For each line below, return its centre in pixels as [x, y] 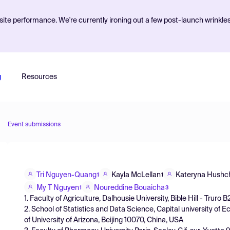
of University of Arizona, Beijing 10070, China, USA [104, 220]
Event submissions [34, 125]
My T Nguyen [58, 188]
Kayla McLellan [136, 175]
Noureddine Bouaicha [129, 188]
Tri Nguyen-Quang [66, 175]
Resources [39, 77]
